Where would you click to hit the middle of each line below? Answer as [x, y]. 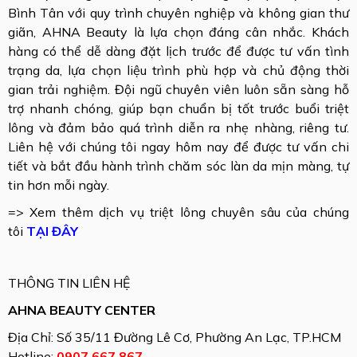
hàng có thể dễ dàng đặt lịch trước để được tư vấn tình [178, 51]
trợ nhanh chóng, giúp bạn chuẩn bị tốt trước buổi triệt [178, 108]
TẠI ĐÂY [52, 231]
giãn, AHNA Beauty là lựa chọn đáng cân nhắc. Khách [178, 31]
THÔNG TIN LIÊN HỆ [69, 282]
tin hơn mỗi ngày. [59, 184]
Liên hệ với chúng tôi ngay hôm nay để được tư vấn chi [178, 146]
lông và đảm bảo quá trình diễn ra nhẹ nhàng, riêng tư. [178, 127]
